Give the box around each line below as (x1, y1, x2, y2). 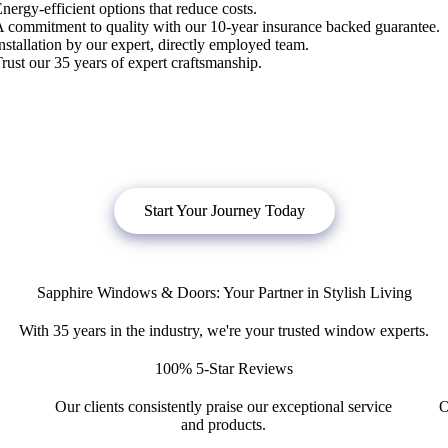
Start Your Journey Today (143, 202, 305, 220)
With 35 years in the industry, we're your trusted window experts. (19, 322, 429, 340)
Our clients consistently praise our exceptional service (55, 398, 393, 416)
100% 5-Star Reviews (154, 360, 293, 378)
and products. (181, 416, 267, 434)
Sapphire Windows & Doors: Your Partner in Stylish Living (36, 284, 412, 302)
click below (115, 134, 191, 152)
